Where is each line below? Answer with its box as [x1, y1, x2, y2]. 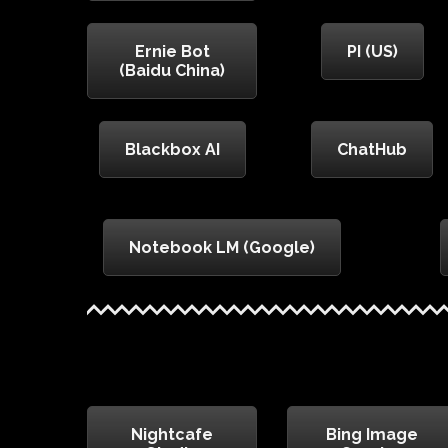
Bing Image [326, 425, 418, 445]
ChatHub [337, 140, 407, 160]
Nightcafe [131, 425, 213, 445]
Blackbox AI [124, 140, 220, 160]
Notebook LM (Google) [129, 238, 315, 258]
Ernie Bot [134, 42, 210, 62]
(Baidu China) [119, 61, 225, 81]
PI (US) [346, 42, 398, 62]
